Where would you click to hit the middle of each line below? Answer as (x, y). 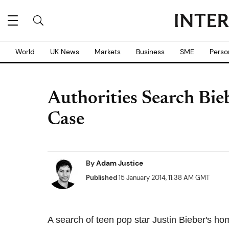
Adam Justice (120, 163)
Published (101, 178)
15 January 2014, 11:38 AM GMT (163, 178)
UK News (65, 52)
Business (150, 52)
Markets (108, 52)
